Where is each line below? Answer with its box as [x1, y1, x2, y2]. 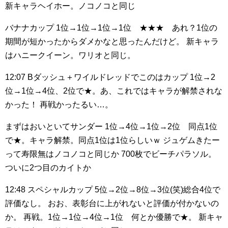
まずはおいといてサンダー [5, 122, 103, 131]
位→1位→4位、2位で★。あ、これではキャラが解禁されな [5, 87, 222, 95]
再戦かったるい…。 [38, 100, 113, 109]
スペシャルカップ [25, 185, 93, 194]
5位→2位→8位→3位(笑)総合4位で [93, 185, 220, 194]
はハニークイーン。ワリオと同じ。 [5, 51, 135, 60]
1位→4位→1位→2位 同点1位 [103, 122, 217, 131]
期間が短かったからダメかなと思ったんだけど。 [5, 37, 184, 46]
